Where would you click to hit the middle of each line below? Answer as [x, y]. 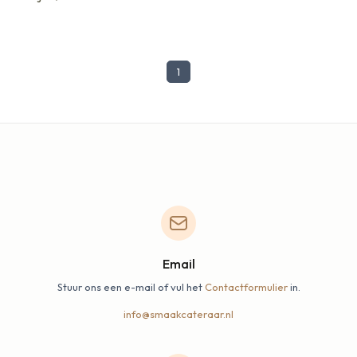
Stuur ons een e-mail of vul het [131, 286]
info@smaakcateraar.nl [178, 314]
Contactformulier [246, 286]
